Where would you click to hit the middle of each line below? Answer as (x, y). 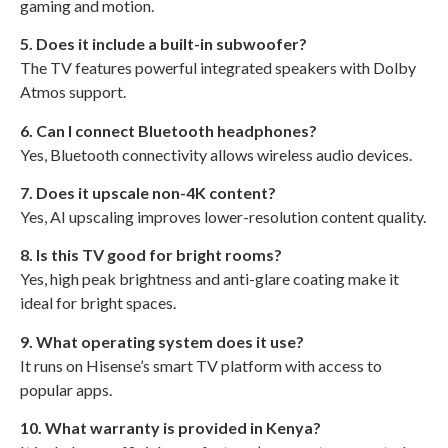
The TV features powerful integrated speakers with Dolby (218, 68)
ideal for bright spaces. (98, 303)
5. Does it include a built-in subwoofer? (163, 44)
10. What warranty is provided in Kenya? (170, 428)
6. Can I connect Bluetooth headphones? (168, 130)
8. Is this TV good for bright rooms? (151, 255)
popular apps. (66, 389)
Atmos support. (73, 92)
